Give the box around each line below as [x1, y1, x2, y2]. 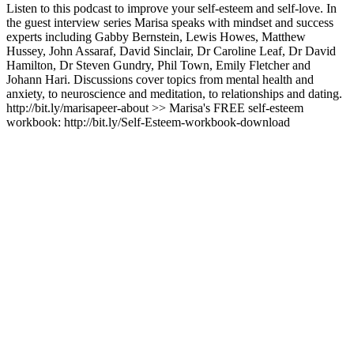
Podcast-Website [6, 129, 88, 143]
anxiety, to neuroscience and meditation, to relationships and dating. [6, 86, 342, 100]
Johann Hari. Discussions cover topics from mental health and [6, 72, 314, 86]
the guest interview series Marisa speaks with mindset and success [6, 15, 333, 29]
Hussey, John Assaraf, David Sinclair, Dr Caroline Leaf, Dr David [6, 43, 336, 58]
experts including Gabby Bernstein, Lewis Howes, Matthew [6, 29, 306, 43]
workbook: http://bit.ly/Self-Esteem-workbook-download [6, 115, 290, 129]
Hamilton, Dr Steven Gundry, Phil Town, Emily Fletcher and [6, 58, 311, 72]
